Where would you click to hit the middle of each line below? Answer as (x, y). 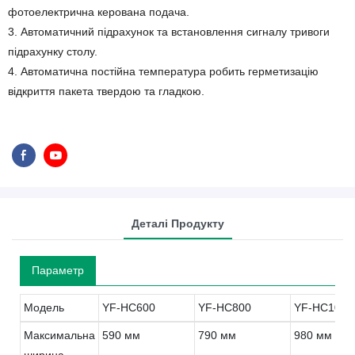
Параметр (58, 270)
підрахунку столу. (53, 52)
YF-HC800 (225, 307)
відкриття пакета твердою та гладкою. (106, 91)
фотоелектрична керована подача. (99, 12)
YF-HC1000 (324, 307)
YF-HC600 (129, 307)
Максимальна (59, 335)
